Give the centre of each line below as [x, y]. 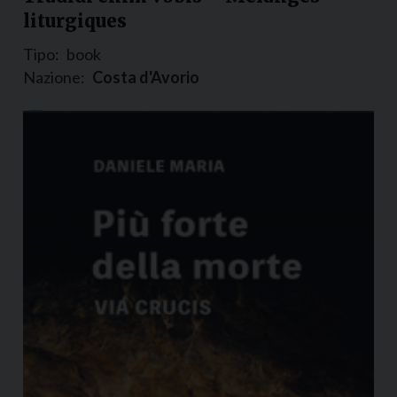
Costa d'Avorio [146, 78]
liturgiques [75, 21]
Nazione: [54, 78]
